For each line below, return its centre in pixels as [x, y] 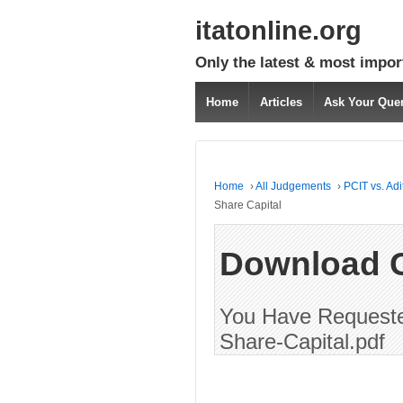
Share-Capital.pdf [302, 341]
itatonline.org [278, 31]
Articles [282, 102]
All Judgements [293, 186]
